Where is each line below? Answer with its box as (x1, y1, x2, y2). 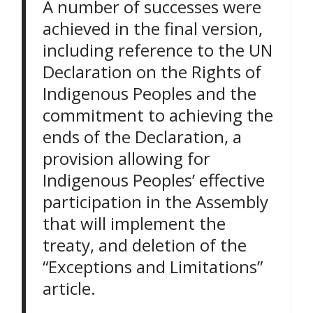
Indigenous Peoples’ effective (43, 168, 265, 192)
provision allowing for (43, 147, 211, 170)
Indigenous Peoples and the (43, 82, 257, 105)
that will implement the (43, 212, 226, 235)
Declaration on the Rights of (43, 60, 262, 84)
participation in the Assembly (43, 190, 269, 214)
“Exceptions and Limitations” (43, 255, 263, 279)
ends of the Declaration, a (43, 125, 242, 149)
